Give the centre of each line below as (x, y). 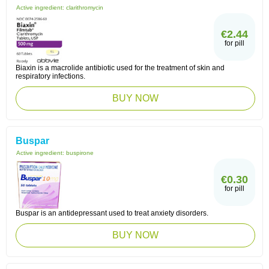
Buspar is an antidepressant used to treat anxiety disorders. (112, 213)
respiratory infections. (50, 76)
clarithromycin (85, 8)
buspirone (80, 153)
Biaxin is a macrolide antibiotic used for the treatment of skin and (120, 68)
